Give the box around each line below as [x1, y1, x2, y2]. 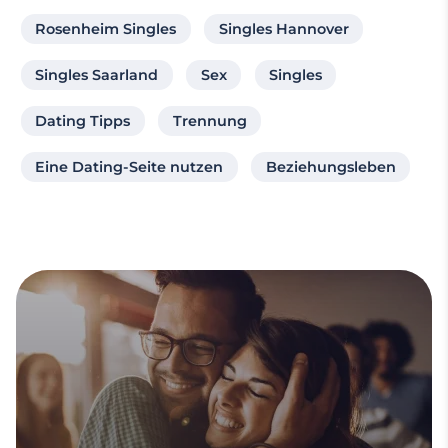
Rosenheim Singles [35, 20, 177, 39]
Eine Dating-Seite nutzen [35, 158, 224, 177]
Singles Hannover [218, 20, 349, 39]
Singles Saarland [35, 66, 159, 85]
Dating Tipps [35, 112, 131, 131]
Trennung [172, 112, 247, 131]
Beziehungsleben [265, 158, 396, 177]
